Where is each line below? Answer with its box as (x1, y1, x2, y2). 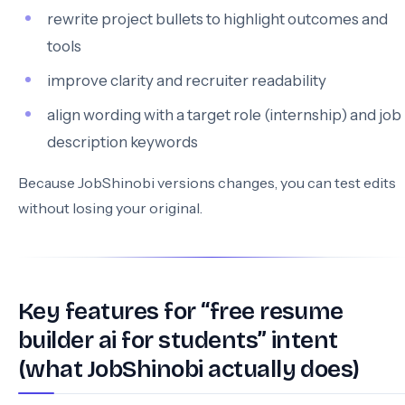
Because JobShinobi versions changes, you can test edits (18, 174, 396, 192)
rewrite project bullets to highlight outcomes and (47, 10, 388, 28)
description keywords (47, 133, 198, 151)
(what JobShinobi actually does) (18, 355, 360, 383)
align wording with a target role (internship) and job (47, 106, 401, 124)
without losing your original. (18, 199, 202, 217)
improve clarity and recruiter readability (47, 71, 326, 89)
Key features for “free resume (18, 297, 344, 325)
